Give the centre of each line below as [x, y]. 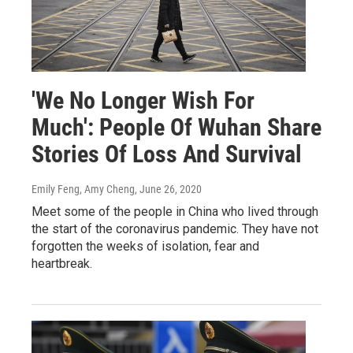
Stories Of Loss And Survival [167, 154]
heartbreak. [62, 263]
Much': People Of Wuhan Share [176, 127]
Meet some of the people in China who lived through [175, 211]
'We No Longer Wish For [143, 100]
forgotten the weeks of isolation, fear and [145, 246]
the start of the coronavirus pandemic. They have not [175, 229]
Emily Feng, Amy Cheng [83, 189]
